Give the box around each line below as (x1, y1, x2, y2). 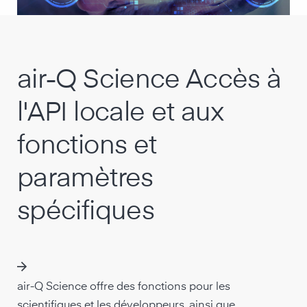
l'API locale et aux (17, 100, 225, 127)
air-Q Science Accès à (17, 67, 282, 94)
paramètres (17, 166, 153, 193)
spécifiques (17, 199, 154, 225)
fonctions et (17, 133, 157, 160)
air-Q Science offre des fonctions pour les (17, 282, 230, 293)
